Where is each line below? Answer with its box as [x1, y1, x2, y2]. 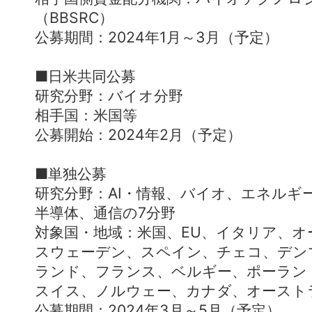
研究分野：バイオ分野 [35, 86, 183, 104]
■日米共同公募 [35, 67, 136, 85]
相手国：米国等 [35, 106, 137, 124]
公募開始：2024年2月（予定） [35, 125, 242, 143]
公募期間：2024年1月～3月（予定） [35, 28, 279, 46]
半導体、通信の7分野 [35, 203, 175, 221]
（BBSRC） [35, 8, 114, 26]
